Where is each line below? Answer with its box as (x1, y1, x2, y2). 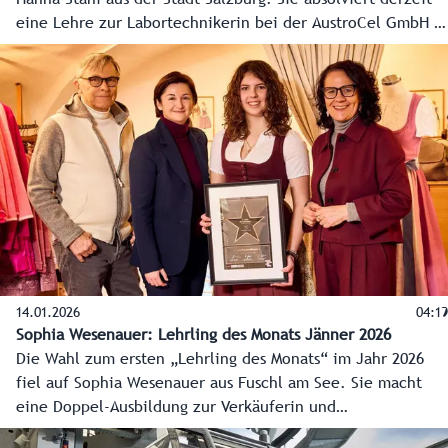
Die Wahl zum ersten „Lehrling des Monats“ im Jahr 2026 (16, 352, 424, 367)
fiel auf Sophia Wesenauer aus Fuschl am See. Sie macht (16, 376, 422, 391)
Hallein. (16, 40, 73, 55)
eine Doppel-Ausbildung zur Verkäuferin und (16, 400, 336, 415)
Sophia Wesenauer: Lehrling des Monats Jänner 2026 (16, 328, 391, 343)
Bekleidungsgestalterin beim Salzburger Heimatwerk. (16, 424, 398, 439)
